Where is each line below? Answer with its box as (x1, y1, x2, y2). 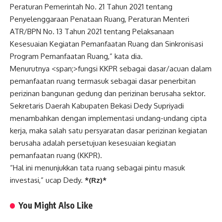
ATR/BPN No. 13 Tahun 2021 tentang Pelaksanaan (10, 26, 174, 36)
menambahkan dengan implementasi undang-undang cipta (10, 113, 207, 123)
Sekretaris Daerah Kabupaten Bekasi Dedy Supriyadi (10, 101, 184, 111)
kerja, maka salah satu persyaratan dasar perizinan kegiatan (10, 125, 207, 135)
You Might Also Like (18, 199, 93, 211)
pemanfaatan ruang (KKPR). (10, 150, 102, 160)
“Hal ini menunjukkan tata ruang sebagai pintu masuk (10, 163, 185, 172)
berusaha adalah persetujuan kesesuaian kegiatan (10, 138, 176, 148)
